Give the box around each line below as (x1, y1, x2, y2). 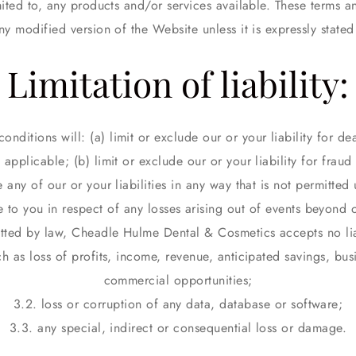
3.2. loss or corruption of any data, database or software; (13, 295, 343, 313)
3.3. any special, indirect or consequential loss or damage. (9, 319, 347, 337)
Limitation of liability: (7, 60, 349, 106)
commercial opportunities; (103, 271, 253, 289)
